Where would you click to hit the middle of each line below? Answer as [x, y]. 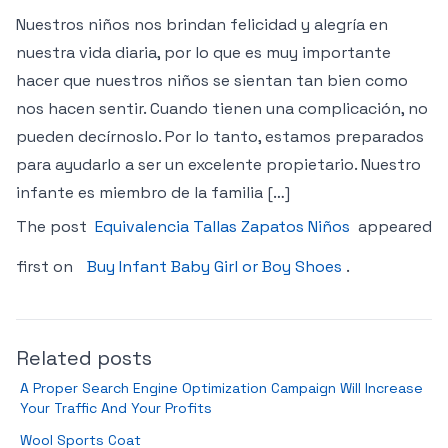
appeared [393, 226]
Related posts [84, 358]
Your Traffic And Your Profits [116, 408]
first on [46, 266]
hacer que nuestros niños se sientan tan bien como [212, 80]
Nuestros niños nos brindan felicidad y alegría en [202, 24]
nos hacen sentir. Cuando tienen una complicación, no [222, 108]
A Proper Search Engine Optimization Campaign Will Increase [221, 388]
